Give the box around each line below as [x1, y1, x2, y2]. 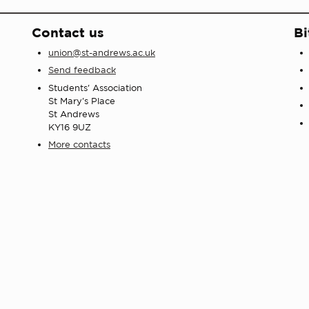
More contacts [48, 139, 110, 150]
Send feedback [48, 65, 116, 76]
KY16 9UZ [48, 121, 91, 132]
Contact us [32, 25, 104, 40]
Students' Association [48, 82, 142, 93]
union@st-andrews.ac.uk [48, 48, 155, 58]
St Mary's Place [48, 95, 115, 106]
